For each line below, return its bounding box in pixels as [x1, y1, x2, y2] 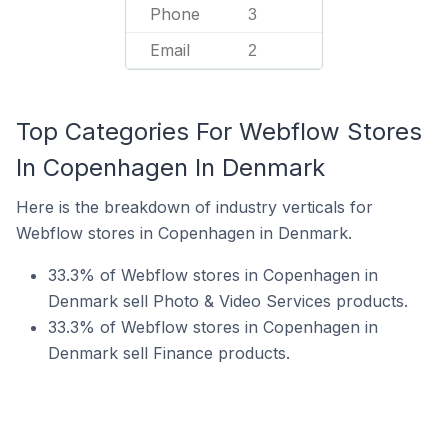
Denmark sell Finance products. [48, 343, 290, 363]
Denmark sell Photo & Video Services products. [48, 291, 408, 311]
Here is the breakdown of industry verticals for [16, 197, 373, 217]
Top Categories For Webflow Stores [16, 117, 422, 146]
